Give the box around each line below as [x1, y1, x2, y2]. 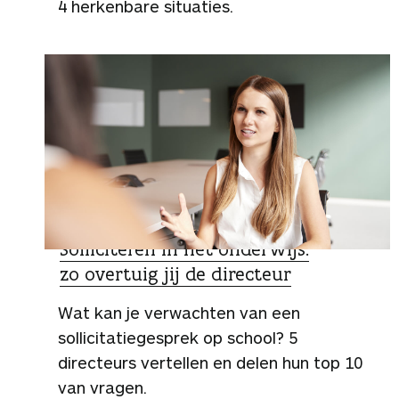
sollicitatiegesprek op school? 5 [58, 327, 297, 347]
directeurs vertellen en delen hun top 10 [58, 352, 362, 372]
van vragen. [58, 377, 147, 397]
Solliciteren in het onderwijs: [60, 236, 309, 261]
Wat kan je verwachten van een [58, 302, 300, 322]
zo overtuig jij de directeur [60, 261, 291, 286]
